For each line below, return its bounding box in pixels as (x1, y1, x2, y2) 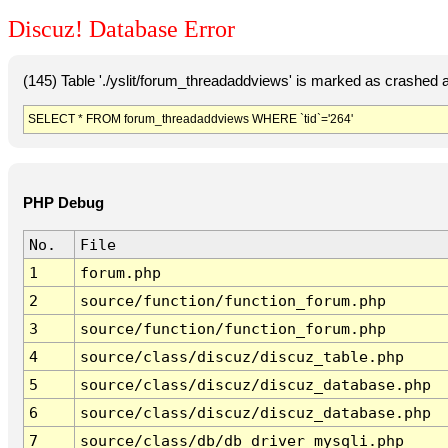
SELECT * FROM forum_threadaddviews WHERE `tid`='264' (27, 111, 353, 126)
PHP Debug (22, 195, 104, 212)
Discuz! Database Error (8, 16, 235, 43)
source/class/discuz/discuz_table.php (79, 348, 404, 366)
